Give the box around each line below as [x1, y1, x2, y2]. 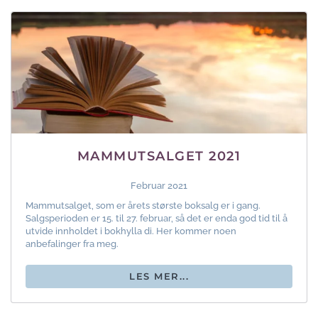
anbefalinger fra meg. [26, 238, 119, 249]
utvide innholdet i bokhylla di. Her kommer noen [26, 225, 236, 236]
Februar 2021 [131, 180, 187, 191]
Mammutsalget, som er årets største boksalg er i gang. [26, 199, 261, 211]
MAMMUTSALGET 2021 [77, 148, 241, 164]
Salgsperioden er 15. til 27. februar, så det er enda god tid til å [26, 212, 287, 224]
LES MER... [129, 270, 189, 282]
